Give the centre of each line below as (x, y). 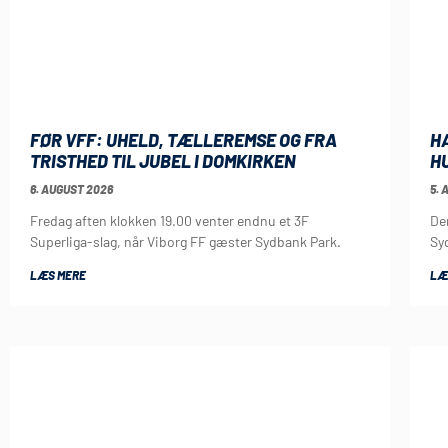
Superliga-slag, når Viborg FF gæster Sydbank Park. (185, 241)
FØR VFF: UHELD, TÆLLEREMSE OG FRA (183, 139)
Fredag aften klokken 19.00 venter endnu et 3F (169, 220)
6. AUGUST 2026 (71, 188)
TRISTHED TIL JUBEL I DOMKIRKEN (163, 160)
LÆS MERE (58, 274)
